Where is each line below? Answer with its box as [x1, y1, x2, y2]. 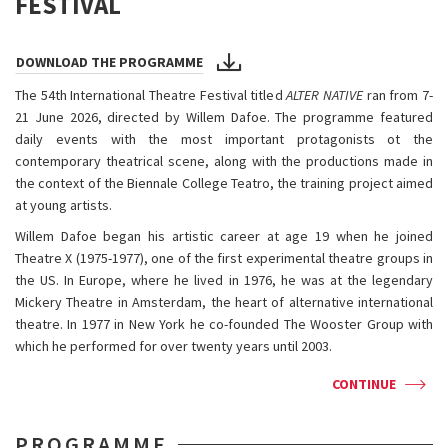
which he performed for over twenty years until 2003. [15, 337, 332, 355]
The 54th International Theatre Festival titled [15, 86, 287, 104]
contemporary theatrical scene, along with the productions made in [15, 152, 433, 170]
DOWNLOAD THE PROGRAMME [16, 53, 203, 71]
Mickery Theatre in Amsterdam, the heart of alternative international [15, 293, 433, 311]
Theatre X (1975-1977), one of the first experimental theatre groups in [15, 249, 433, 267]
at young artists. [15, 196, 112, 214]
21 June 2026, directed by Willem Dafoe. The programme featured [15, 108, 433, 126]
